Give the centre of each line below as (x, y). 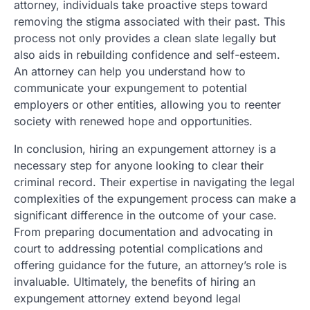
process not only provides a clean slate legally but (145, 38)
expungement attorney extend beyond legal (127, 298)
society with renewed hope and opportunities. (133, 121)
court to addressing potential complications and (138, 248)
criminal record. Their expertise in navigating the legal (154, 182)
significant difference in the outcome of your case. (145, 215)
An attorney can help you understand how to (130, 71)
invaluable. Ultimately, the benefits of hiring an (135, 281)
